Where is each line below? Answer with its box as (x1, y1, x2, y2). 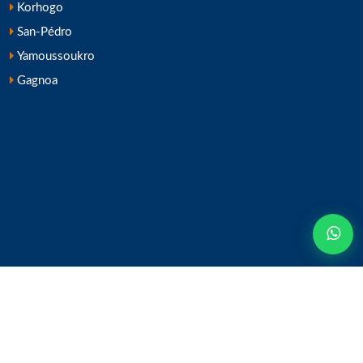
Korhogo (14, 2, 63, 14)
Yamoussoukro (14, 50, 95, 62)
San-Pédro (14, 26, 72, 38)
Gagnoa (14, 75, 58, 87)
